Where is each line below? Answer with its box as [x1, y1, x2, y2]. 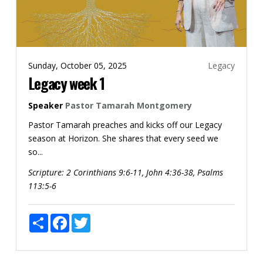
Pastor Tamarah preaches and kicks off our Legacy [28, 119, 222, 131]
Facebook [69, 213, 107, 224]
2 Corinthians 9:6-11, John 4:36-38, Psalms [66, 167, 223, 178]
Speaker [28, 100, 63, 112]
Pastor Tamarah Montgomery [65, 100, 192, 112]
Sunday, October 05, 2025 [28, 60, 127, 72]
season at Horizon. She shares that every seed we [28, 133, 218, 144]
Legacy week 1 [28, 72, 104, 95]
